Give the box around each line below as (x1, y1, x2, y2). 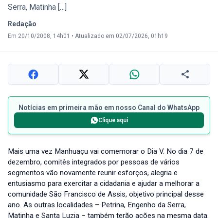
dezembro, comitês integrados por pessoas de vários (8, 158, 180, 167)
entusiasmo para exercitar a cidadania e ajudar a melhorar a (8, 179, 200, 188)
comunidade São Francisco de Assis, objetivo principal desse (8, 190, 204, 199)
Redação (8, 20, 36, 28)
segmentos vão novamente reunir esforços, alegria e (8, 168, 178, 178)
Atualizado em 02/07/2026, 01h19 (75, 33, 168, 40)
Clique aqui (98, 117, 128, 124)
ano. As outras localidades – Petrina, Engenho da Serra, (8, 200, 186, 210)
